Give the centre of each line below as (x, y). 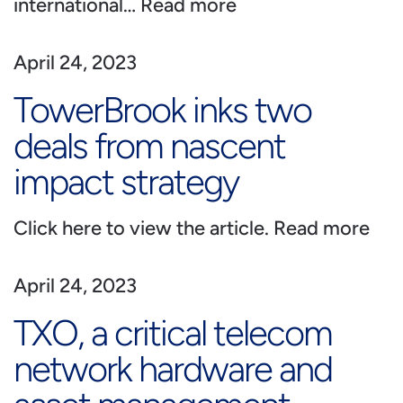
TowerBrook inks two (162, 110)
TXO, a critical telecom (173, 333)
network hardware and (173, 369)
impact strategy (126, 182)
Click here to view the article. (143, 228)
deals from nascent (149, 146)
